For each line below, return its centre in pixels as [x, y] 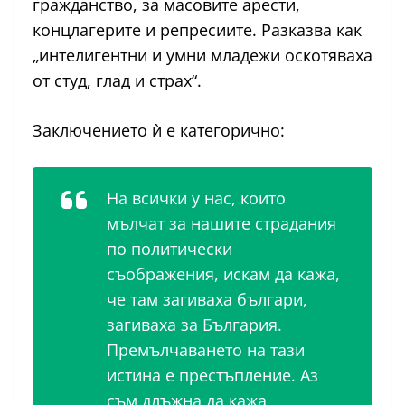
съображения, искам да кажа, [223, 274]
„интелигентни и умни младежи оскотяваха [202, 56]
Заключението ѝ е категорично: [159, 131]
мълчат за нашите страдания [221, 224]
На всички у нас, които [196, 198]
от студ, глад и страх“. [117, 81]
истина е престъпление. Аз [212, 376]
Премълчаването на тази [206, 350]
